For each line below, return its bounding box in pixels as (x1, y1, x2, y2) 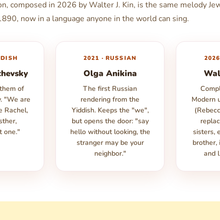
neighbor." (94, 148, 126, 158)
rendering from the (81, 94, 139, 104)
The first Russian (83, 83, 137, 93)
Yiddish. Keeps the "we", (71, 105, 149, 115)
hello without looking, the (70, 127, 150, 137)
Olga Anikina (83, 67, 137, 79)
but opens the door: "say (71, 116, 149, 126)
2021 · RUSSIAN (83, 54, 137, 62)
